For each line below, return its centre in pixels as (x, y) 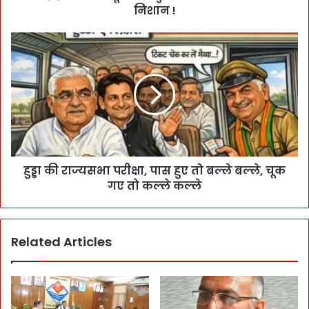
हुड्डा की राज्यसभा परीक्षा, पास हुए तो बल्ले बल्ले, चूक (154, 170)
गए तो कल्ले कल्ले (154, 186)
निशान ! (154, 10)
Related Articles (61, 241)
